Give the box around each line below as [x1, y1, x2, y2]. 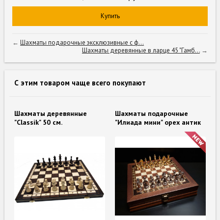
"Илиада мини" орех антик [115, 117, 201, 127]
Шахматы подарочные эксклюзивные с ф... [20, 38, 144, 47]
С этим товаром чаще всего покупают [14, 78, 146, 87]
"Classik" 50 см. [14, 117, 63, 127]
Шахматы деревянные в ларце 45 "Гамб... [82, 46, 200, 55]
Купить [100, 11, 120, 20]
